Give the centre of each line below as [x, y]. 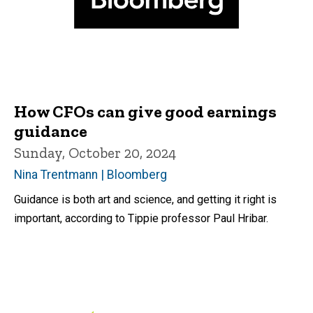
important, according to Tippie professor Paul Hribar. [141, 218]
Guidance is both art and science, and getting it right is [145, 199]
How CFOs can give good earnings [145, 111]
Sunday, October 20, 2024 [95, 152]
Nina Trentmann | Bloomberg [90, 174]
